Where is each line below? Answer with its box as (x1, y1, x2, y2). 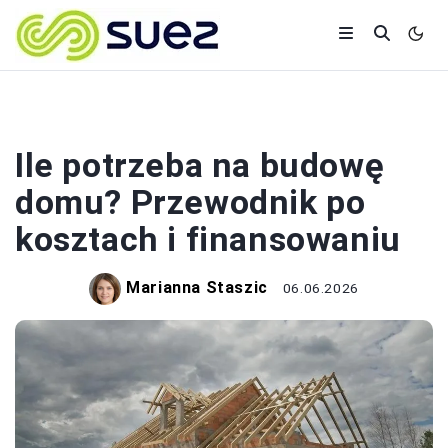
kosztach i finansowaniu (15, 219, 401, 259)
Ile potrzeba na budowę (15, 145, 385, 185)
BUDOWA (194, 114, 254, 129)
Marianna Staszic (126, 278, 268, 298)
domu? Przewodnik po (15, 182, 366, 222)
